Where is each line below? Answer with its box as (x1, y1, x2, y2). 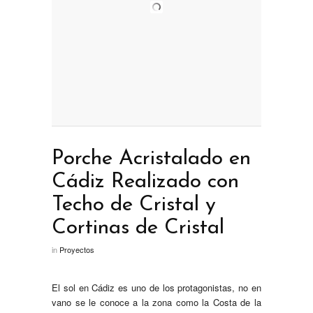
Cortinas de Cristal (52, 217, 224, 239)
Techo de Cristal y (52, 194, 216, 216)
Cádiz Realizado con (52, 171, 239, 193)
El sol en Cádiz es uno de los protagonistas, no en (52, 281, 261, 294)
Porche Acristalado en (52, 148, 251, 170)
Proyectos (59, 244, 94, 255)
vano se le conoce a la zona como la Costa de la (52, 296, 261, 309)
